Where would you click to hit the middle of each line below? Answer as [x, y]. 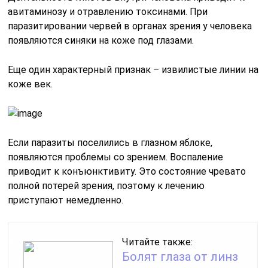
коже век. [31, 84]
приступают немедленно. [66, 200]
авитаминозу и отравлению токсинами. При [108, 11]
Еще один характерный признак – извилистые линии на [133, 69]
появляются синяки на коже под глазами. [101, 40]
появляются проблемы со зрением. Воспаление [116, 157]
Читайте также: [158, 242]
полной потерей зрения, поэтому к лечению [106, 185]
